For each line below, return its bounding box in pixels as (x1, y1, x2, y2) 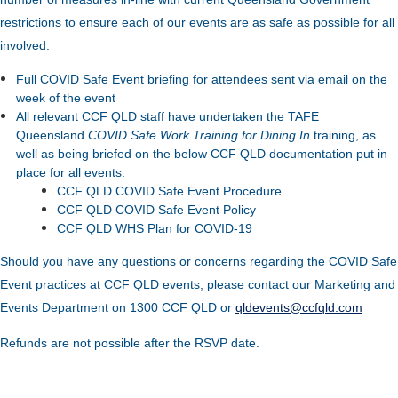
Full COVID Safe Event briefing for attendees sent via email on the (16, 71, 387, 86)
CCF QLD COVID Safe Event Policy (57, 202, 256, 217)
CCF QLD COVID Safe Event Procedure (57, 183, 282, 198)
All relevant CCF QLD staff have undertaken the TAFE (16, 108, 319, 123)
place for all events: (16, 164, 125, 179)
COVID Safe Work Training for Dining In (88, 127, 310, 142)
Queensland (16, 127, 88, 142)
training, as (310, 127, 376, 142)
